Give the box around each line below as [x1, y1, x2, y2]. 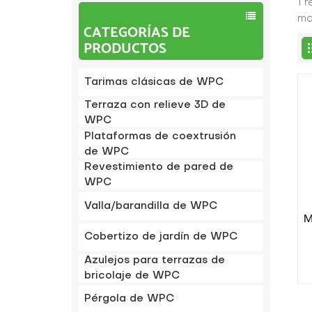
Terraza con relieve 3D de [84, 100, 226, 111]
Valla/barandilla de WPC [84, 201, 218, 211]
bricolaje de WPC [84, 270, 180, 281]
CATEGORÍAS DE [83, 20, 190, 45]
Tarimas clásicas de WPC [84, 77, 224, 87]
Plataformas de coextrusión [84, 131, 237, 141]
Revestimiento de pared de [84, 162, 234, 173]
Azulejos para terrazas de [84, 255, 226, 265]
